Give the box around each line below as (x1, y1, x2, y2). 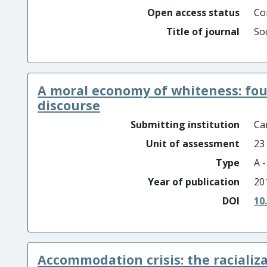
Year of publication (148, 175, 240, 188)
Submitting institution (131, 118, 240, 131)
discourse (38, 97, 100, 114)
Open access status (147, 6, 240, 19)
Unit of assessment (146, 137, 240, 150)
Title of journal (166, 25, 240, 38)
